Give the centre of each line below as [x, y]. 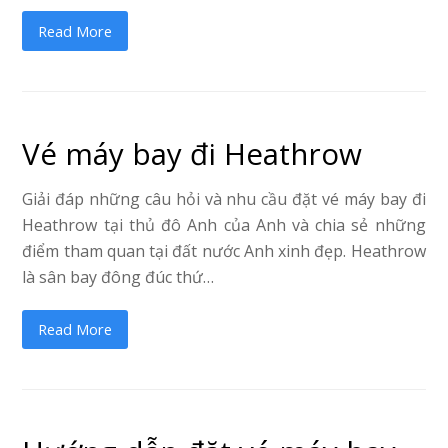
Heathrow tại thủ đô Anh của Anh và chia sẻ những [224, 224]
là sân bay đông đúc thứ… [118, 276]
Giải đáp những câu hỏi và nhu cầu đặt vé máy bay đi [224, 198]
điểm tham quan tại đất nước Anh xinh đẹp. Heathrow [224, 250]
